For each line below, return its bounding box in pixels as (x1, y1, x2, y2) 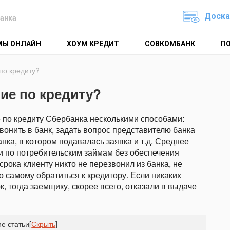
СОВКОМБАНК (145, 40, 195, 48)
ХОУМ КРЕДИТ (67, 40, 119, 48)
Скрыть (31, 219, 56, 229)
